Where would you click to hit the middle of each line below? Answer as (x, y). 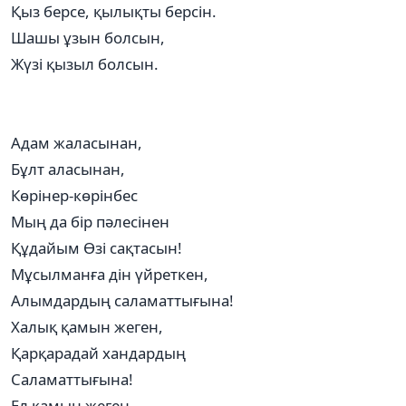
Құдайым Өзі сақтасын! (97, 247)
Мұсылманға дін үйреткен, (110, 274)
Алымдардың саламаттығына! (122, 300)
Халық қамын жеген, (87, 326)
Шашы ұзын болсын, (88, 37)
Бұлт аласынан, (68, 169)
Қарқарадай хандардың (98, 353)
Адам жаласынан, (77, 142)
